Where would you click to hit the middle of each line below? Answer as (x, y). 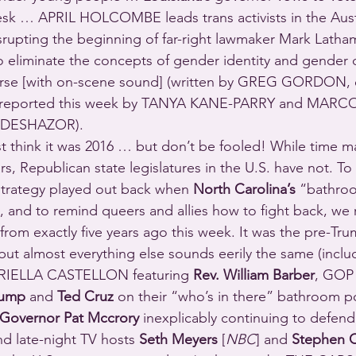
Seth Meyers (178, 340)
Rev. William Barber (254, 275)
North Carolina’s (244, 190)
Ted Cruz (85, 297)
